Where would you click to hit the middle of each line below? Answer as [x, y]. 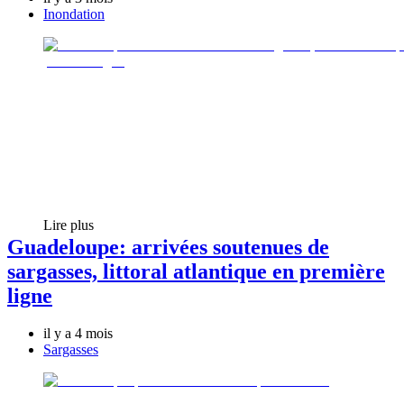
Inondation [74, 14]
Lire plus [69, 225]
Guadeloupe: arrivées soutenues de [168, 247]
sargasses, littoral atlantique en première [196, 271]
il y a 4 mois [78, 334]
